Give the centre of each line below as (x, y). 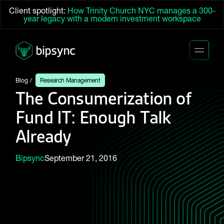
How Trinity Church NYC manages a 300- (141, 10)
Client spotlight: (38, 10)
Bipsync (30, 158)
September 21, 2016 (80, 158)
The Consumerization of (103, 98)
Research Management (70, 80)
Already (43, 136)
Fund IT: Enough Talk (93, 117)
